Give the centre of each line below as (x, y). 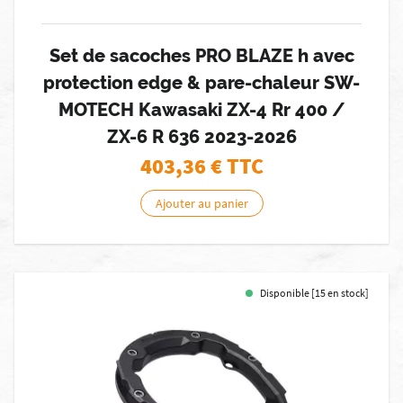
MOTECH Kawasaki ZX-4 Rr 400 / (201, 110)
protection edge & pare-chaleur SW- (201, 83)
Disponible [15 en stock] (314, 293)
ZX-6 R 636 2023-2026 (201, 137)
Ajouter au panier (201, 203)
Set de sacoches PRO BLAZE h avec (201, 56)
